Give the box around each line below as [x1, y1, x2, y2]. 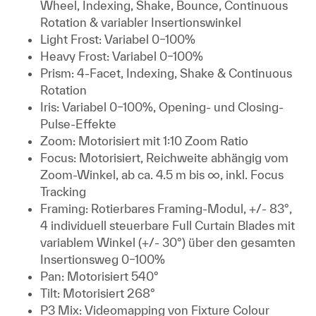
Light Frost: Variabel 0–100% [40, 32, 195, 46]
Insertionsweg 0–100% [40, 253, 165, 266]
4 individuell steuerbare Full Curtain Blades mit [40, 219, 295, 232]
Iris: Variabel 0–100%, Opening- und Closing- [40, 100, 284, 114]
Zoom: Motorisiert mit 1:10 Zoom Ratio [40, 134, 248, 147]
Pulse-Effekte [40, 117, 116, 130]
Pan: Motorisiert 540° [40, 269, 159, 283]
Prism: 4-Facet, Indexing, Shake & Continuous [40, 66, 292, 80]
